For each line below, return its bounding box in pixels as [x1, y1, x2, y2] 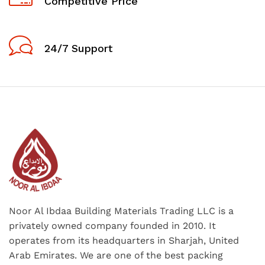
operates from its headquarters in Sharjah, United [9, 235, 239, 247]
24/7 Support [44, 41, 112, 54]
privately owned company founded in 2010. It [9, 220, 216, 232]
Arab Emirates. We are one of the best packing [9, 250, 223, 261]
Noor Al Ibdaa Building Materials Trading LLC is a [9, 205, 234, 217]
